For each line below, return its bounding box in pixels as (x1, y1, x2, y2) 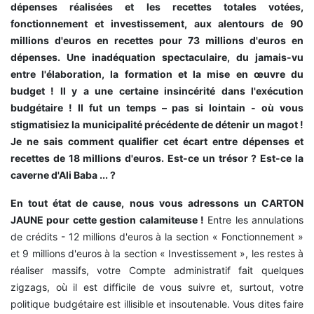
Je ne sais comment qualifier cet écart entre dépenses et (11, 135, 303, 147)
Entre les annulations (203, 213, 303, 226)
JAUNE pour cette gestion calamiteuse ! (11, 213, 204, 226)
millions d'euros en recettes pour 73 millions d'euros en (11, 34, 303, 46)
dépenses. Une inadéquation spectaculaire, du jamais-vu (11, 50, 303, 63)
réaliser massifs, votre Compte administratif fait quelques (11, 264, 303, 276)
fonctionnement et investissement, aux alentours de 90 (11, 17, 303, 29)
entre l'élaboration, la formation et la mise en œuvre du (11, 67, 303, 80)
